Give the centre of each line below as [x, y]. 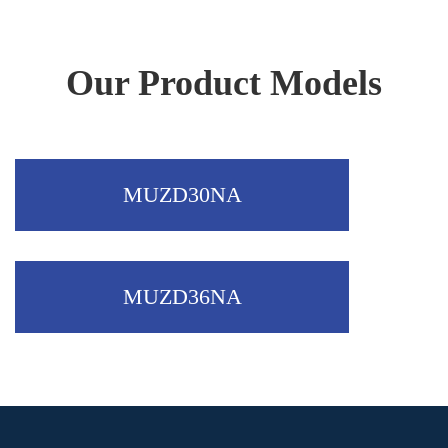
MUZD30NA [182, 194]
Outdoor [76, 29]
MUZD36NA [182, 296]
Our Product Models [224, 83]
